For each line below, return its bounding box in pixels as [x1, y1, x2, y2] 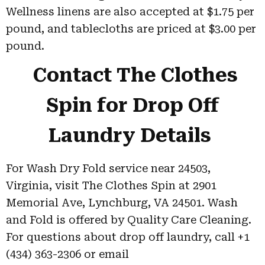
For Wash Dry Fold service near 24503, [6, 162, 211, 174]
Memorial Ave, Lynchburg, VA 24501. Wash [6, 196, 238, 209]
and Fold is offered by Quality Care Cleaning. [6, 214, 251, 226]
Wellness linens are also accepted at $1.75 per [6, 5, 254, 18]
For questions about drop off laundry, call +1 [6, 231, 250, 243]
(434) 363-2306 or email [6, 248, 129, 260]
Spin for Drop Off [46, 94, 219, 117]
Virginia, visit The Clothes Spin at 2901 [6, 179, 216, 192]
